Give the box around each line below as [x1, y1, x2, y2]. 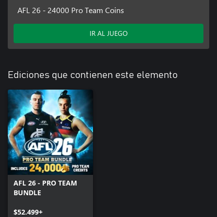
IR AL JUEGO [89, 28, 128, 38]
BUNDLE [14, 187, 41, 197]
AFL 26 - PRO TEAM [14, 178, 77, 187]
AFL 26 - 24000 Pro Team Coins [17, 4, 124, 15]
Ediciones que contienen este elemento [8, 70, 178, 80]
